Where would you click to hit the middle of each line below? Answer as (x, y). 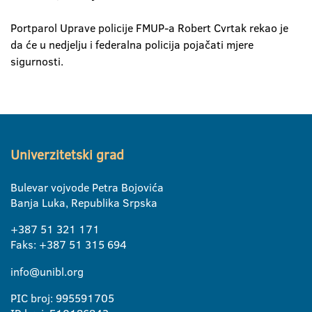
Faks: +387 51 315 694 (69, 244)
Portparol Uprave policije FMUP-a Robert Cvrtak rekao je (149, 28)
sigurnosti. (37, 61)
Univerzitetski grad (67, 155)
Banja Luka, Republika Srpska (84, 203)
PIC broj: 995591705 (62, 298)
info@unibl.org (47, 272)
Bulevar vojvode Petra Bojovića (87, 187)
